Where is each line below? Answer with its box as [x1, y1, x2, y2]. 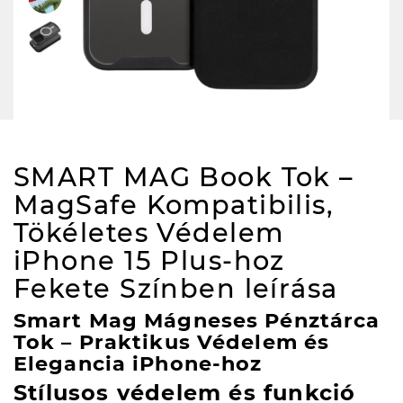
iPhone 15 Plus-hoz [13, 245, 285, 277]
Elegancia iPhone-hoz [13, 351, 263, 377]
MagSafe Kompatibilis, [13, 189, 335, 221]
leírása [244, 273, 338, 305]
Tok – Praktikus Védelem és [13, 329, 330, 355]
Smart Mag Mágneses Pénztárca [13, 308, 381, 334]
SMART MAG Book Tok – [13, 161, 354, 193]
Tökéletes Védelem [13, 217, 284, 249]
